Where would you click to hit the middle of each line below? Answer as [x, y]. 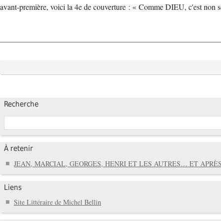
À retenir [18, 149]
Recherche [21, 104]
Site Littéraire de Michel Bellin [57, 202]
